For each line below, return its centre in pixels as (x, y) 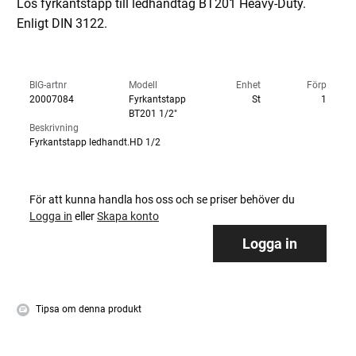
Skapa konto (128, 216)
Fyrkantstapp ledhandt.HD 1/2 (95, 142)
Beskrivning (54, 128)
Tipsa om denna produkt (87, 310)
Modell (143, 85)
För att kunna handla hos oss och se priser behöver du (162, 199)
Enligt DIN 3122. (62, 23)
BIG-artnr (48, 85)
